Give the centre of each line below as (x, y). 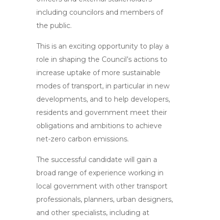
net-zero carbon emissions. (82, 139)
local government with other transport (102, 186)
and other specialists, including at (93, 213)
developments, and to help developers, (103, 99)
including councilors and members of (100, 12)
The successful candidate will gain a (97, 160)
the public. (54, 26)
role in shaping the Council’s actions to (102, 59)
